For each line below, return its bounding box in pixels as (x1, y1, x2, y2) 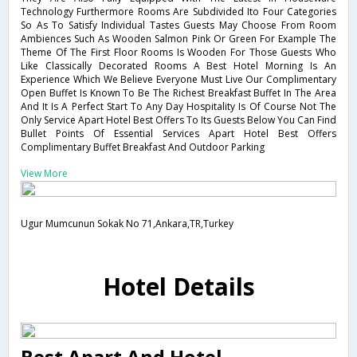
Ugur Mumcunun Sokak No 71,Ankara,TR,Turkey (21, 217, 233, 230)
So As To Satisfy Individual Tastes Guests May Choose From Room (21, 18, 336, 32)
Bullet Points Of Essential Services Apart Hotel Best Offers (21, 127, 336, 140)
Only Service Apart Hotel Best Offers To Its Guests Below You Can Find (21, 113, 336, 127)
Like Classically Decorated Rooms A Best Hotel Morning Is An (21, 59, 336, 73)
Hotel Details (102, 269, 255, 303)
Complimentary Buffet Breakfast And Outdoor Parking (21, 140, 265, 154)
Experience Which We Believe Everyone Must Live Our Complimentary (21, 73, 336, 86)
